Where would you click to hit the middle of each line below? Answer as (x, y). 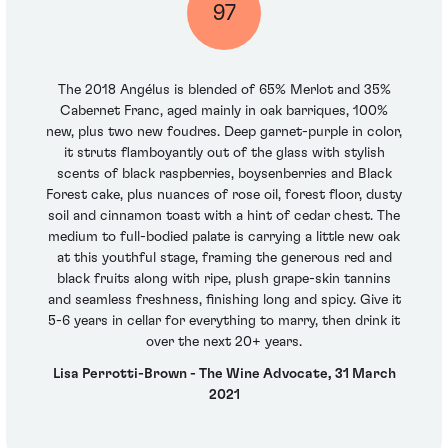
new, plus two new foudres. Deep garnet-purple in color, (224, 132)
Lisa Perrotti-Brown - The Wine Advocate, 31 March (224, 373)
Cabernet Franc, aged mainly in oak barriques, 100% (224, 111)
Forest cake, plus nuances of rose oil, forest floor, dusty (224, 195)
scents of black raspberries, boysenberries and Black (224, 174)
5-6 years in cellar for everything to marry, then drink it (224, 321)
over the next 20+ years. (224, 342)
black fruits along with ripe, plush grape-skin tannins (224, 279)
